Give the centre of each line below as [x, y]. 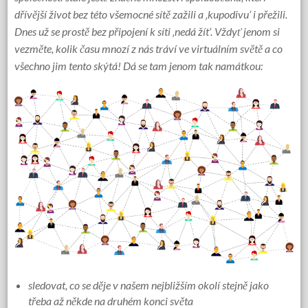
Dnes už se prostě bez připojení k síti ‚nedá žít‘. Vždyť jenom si [147, 31]
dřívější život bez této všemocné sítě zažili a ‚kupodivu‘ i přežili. [151, 14]
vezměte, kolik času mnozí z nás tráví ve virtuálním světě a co [149, 48]
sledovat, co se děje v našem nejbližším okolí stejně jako [149, 285]
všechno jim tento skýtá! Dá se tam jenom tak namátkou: [139, 66]
